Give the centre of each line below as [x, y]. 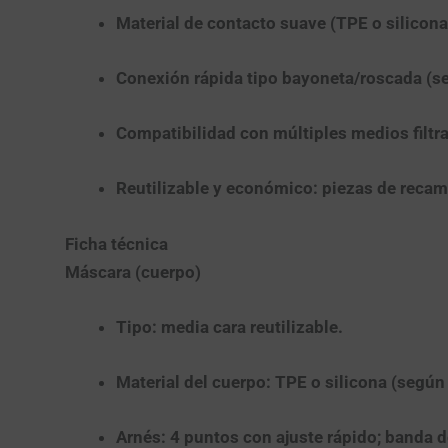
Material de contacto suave [220, 22]
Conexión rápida [179, 77]
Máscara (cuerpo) [132, 271]
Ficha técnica [116, 243]
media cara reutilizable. [249, 326]
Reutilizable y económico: [216, 188]
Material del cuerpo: [193, 381]
